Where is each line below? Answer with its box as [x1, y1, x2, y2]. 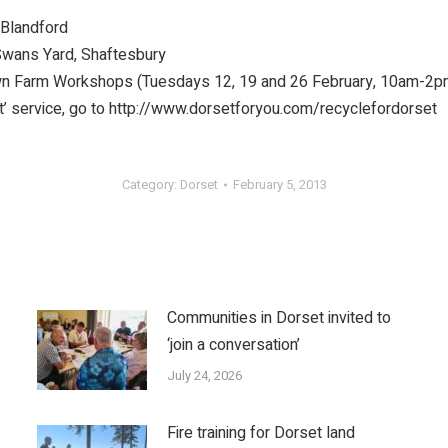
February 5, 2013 [232, 175, 327, 195]
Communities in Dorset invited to [166, 306, 391, 331]
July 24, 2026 [166, 366, 242, 386]
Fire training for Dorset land [166, 421, 355, 446]
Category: [121, 175, 180, 195]
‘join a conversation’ [166, 333, 300, 358]
